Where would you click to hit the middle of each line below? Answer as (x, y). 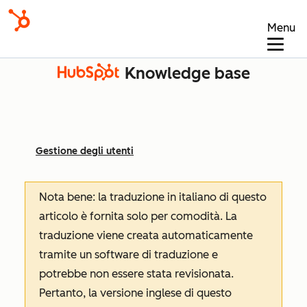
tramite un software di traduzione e (128, 255)
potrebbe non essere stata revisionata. (136, 274)
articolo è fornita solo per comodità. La (138, 216)
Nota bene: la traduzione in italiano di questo (153, 197)
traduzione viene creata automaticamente (146, 235)
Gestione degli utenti (85, 151)
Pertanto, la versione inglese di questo (135, 293)
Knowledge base (187, 73)
